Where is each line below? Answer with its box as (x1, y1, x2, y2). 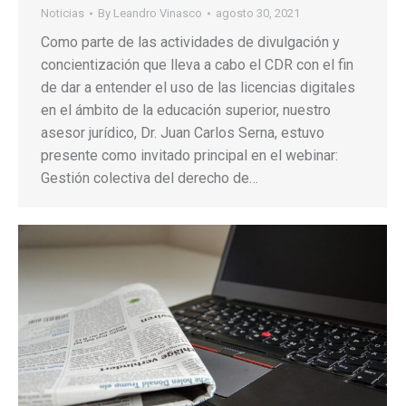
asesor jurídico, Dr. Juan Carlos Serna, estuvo (41, 123, 324, 141)
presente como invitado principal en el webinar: (41, 146, 338, 164)
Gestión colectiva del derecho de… (41, 169, 258, 187)
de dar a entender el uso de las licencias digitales (41, 78, 355, 96)
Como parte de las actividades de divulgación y (41, 33, 340, 51)
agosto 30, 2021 (216, 5, 300, 20)
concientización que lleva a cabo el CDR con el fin (41, 55, 353, 73)
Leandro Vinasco (113, 5, 202, 20)
